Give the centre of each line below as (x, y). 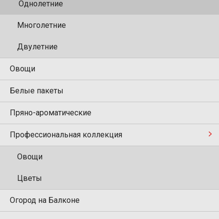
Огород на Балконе (45, 200)
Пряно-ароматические (51, 113)
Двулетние (37, 47)
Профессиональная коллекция (66, 135)
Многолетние (42, 25)
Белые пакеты (37, 91)
